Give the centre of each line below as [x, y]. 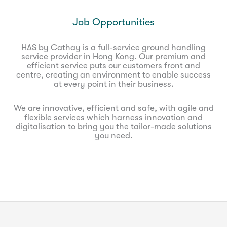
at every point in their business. [113, 84]
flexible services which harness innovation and [113, 117]
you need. [113, 136]
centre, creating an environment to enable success [113, 75]
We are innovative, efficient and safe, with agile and [113, 108]
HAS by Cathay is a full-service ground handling [113, 47]
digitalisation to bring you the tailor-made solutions [113, 126]
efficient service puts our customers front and [113, 66]
